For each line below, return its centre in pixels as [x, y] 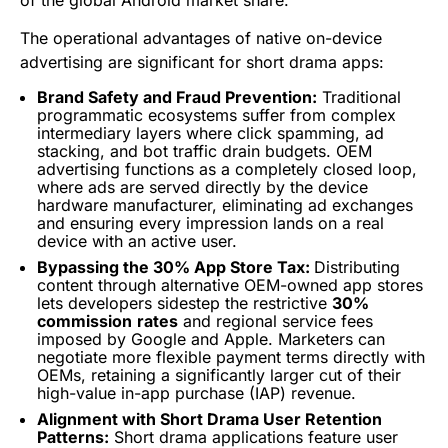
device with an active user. [137, 241]
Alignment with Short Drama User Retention [209, 419]
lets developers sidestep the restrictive [184, 303]
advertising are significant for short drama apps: [202, 62]
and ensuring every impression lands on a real [210, 223]
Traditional [359, 97]
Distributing [357, 267]
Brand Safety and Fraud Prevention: [177, 97]
